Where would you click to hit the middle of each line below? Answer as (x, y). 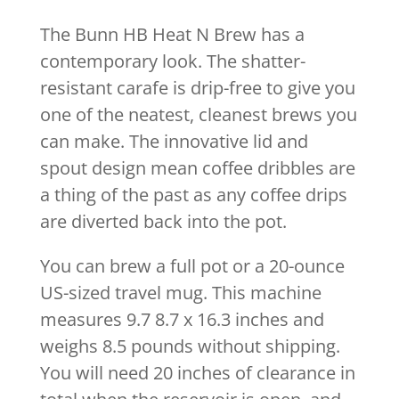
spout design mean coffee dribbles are (197, 168)
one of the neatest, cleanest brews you (198, 115)
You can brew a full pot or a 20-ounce (192, 266)
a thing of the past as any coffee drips (193, 195)
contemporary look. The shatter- (172, 61)
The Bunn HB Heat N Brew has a (172, 35)
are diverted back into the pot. (163, 222)
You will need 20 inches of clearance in (197, 373)
